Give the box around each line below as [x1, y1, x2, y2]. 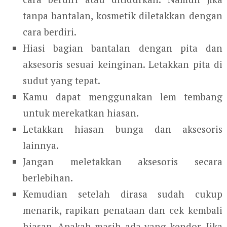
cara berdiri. [23, 25, 77, 38]
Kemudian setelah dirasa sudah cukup [23, 187, 223, 200]
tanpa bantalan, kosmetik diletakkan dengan [23, 9, 223, 22]
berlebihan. [23, 171, 73, 184]
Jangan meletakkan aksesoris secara [23, 155, 223, 168]
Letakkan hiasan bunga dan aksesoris [23, 122, 223, 135]
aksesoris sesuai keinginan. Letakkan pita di [23, 57, 223, 70]
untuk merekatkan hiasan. [23, 106, 139, 119]
